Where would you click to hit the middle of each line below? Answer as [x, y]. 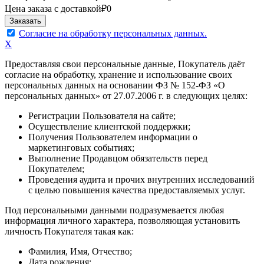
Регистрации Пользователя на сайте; [102, 115]
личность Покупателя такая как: [69, 231]
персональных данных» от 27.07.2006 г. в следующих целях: [126, 95]
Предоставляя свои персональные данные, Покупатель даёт [125, 64]
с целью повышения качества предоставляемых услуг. [137, 190]
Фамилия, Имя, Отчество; [80, 251]
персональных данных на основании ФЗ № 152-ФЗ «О [115, 85]
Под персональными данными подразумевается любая [114, 210]
